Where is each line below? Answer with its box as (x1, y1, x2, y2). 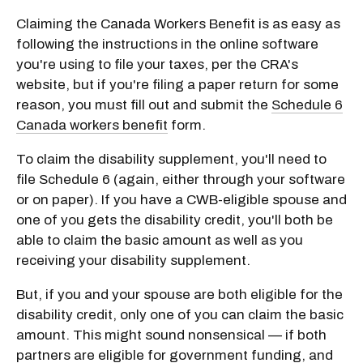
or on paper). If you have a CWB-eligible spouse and (16, 191, 347, 207)
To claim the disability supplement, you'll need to (16, 151, 327, 167)
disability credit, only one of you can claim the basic (16, 306, 344, 322)
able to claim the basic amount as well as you (16, 232, 303, 248)
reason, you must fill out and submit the (16, 96, 271, 113)
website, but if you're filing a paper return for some (16, 76, 339, 92)
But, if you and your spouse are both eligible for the (16, 286, 343, 302)
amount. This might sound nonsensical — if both (16, 327, 327, 343)
